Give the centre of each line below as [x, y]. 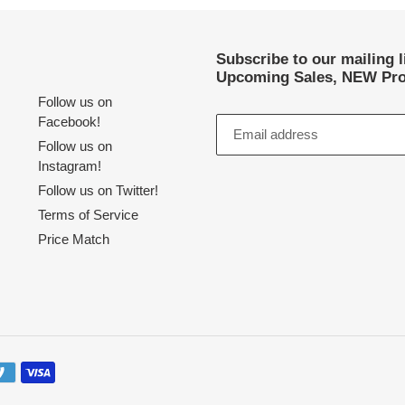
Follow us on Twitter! [99, 191]
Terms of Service [89, 215]
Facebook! [70, 122]
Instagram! [70, 166]
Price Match [74, 240]
